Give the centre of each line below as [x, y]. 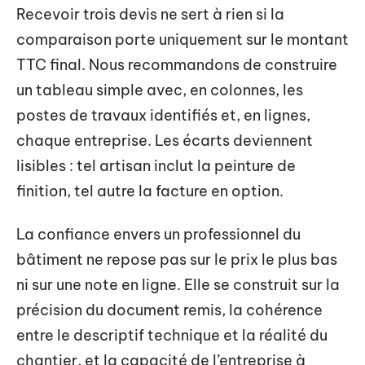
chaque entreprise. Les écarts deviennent [165, 140]
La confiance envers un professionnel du [158, 234]
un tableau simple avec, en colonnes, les [160, 90]
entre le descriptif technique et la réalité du [172, 335]
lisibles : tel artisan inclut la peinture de [156, 165]
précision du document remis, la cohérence [169, 310]
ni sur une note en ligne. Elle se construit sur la [178, 285]
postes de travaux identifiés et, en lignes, [163, 115]
